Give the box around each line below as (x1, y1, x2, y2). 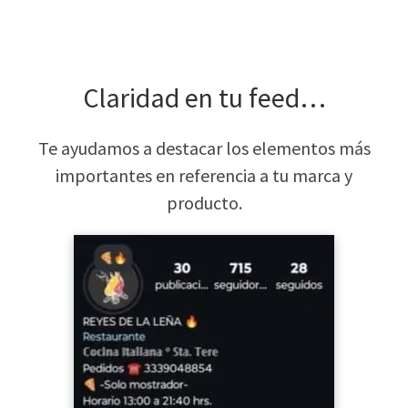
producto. (166, 190, 242, 214)
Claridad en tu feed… (82, 79, 326, 115)
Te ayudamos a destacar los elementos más (37, 136, 371, 159)
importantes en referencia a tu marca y (56, 163, 352, 187)
